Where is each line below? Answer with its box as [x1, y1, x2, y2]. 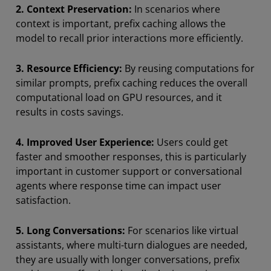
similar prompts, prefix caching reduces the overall [16, 76, 247, 90]
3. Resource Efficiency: [16, 62, 122, 75]
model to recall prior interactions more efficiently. [16, 31, 243, 45]
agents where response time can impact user [16, 179, 221, 192]
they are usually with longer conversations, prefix [16, 253, 240, 266]
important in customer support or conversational [16, 165, 242, 178]
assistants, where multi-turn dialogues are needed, [16, 238, 247, 252]
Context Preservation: [27, 2, 132, 16]
